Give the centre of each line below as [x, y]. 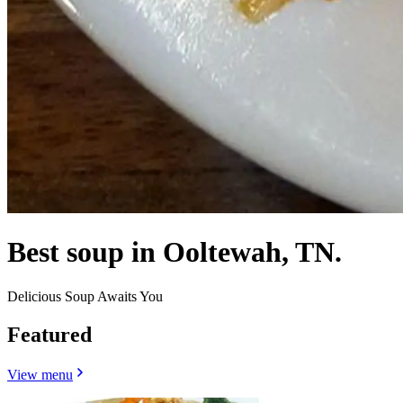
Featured [49, 334]
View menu [40, 374]
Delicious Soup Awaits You [85, 296]
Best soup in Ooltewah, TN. [175, 252]
